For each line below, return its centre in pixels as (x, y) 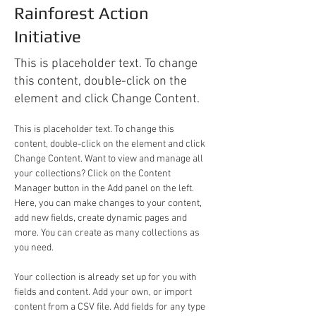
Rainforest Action (81, 13)
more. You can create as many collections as (108, 233)
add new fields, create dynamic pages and (102, 218)
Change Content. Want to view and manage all (110, 159)
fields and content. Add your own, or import (104, 292)
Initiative (48, 36)
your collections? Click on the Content (93, 174)
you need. (34, 248)
